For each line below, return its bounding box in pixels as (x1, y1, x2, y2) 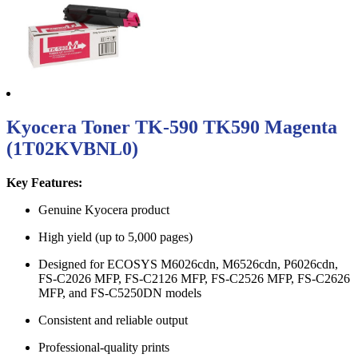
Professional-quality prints (38, 340, 169, 354)
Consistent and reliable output (38, 312, 188, 327)
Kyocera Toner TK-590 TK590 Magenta (6, 116, 337, 137)
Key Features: (6, 175, 82, 189)
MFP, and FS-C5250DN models (38, 285, 201, 300)
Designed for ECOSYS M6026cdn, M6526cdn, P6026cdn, (38, 257, 338, 271)
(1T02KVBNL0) (6, 137, 138, 159)
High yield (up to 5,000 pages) (38, 229, 193, 244)
